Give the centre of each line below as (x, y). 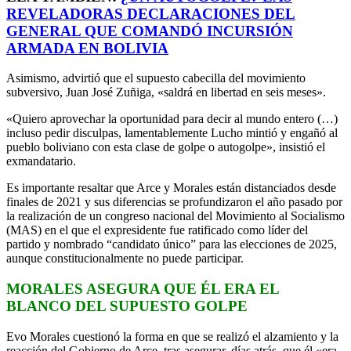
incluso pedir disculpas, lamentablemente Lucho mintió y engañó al (172, 133)
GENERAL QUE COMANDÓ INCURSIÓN (150, 31)
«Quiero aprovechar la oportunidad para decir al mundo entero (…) (172, 119)
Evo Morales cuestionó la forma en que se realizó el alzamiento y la (172, 336)
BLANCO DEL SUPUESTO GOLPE (127, 306)
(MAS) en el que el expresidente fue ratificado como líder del (157, 230)
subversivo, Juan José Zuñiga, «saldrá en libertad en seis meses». (166, 92)
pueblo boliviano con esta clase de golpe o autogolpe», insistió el (166, 147)
